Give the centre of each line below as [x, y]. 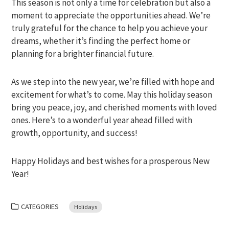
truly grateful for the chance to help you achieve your [110, 28]
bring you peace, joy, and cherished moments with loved [114, 108]
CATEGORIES [40, 207]
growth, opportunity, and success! [75, 133]
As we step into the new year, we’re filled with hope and [113, 82]
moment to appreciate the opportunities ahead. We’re [111, 16]
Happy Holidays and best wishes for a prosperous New [111, 161]
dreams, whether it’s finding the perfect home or [101, 41]
